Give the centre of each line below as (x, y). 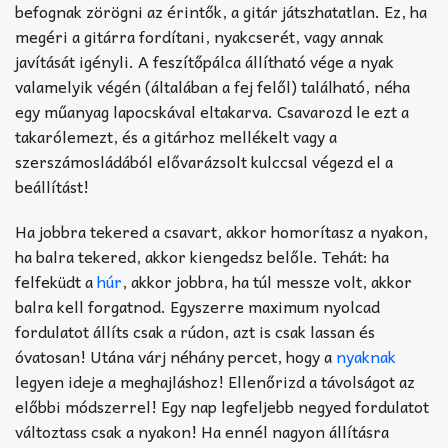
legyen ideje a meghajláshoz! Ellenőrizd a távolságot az (215, 380)
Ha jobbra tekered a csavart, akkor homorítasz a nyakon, (221, 230)
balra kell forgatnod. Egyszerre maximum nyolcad (197, 305)
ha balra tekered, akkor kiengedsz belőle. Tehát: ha (202, 255)
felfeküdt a (56, 280)
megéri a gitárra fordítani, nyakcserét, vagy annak (199, 35)
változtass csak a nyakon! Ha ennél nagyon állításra (202, 430)
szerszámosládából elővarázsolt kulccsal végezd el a (204, 160)
